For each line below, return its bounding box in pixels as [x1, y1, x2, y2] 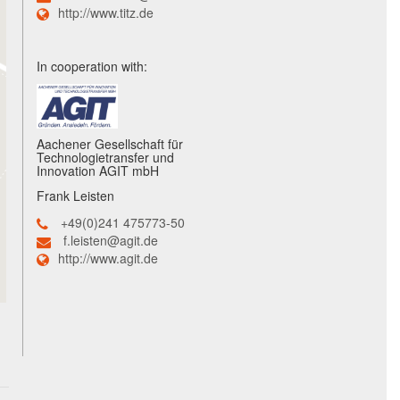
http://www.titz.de [58, 4, 154, 22]
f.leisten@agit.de [63, 231, 158, 250]
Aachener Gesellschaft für [37, 135, 183, 154]
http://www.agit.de [58, 249, 158, 268]
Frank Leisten [37, 187, 114, 205]
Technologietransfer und [37, 148, 174, 167]
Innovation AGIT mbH [37, 162, 159, 180]
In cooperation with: [37, 57, 147, 76]
